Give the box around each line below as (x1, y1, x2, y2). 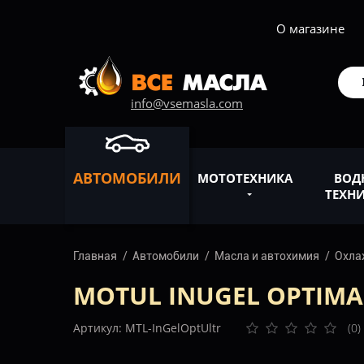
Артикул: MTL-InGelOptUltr (73, 320, 221, 336)
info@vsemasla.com (131, 95, 243, 111)
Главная (73, 249, 117, 262)
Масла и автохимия (214, 249, 319, 262)
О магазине (276, 20, 344, 37)
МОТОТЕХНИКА (197, 170, 292, 186)
